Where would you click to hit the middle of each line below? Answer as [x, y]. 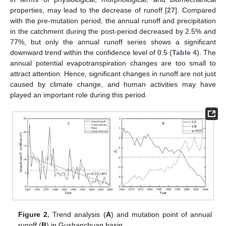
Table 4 [184, 52]
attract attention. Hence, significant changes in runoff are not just [113, 73]
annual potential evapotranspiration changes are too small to [113, 63]
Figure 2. [34, 214]
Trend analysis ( [78, 214]
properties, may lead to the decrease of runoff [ [89, 10]
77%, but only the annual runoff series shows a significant [113, 42]
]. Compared [196, 10]
